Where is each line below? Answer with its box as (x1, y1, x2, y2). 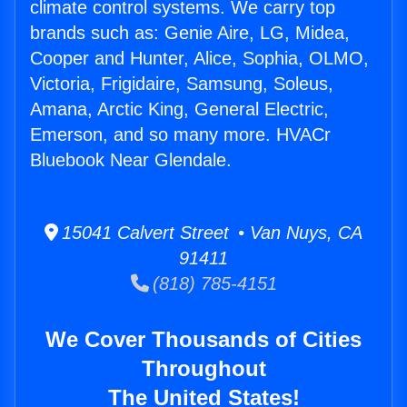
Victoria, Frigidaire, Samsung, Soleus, (30, 74, 333, 94)
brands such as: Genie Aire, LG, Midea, (30, 23, 350, 44)
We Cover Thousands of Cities (45, 327, 362, 352)
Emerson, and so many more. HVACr (30, 124, 331, 145)
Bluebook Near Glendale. (30, 150, 232, 171)
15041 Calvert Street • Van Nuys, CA (58, 223, 362, 243)
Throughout (141, 356, 266, 382)
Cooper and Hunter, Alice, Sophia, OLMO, (30, 48, 369, 69)
